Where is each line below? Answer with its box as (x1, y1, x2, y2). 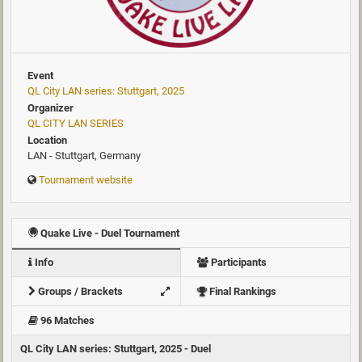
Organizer (27, 101, 74, 114)
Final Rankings (207, 284, 276, 297)
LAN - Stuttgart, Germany (27, 149, 141, 162)
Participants (208, 255, 267, 268)
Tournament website (39, 173, 133, 186)
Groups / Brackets (36, 284, 123, 297)
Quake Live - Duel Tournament (38, 226, 179, 239)
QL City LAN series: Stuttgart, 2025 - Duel (20, 342, 211, 355)
